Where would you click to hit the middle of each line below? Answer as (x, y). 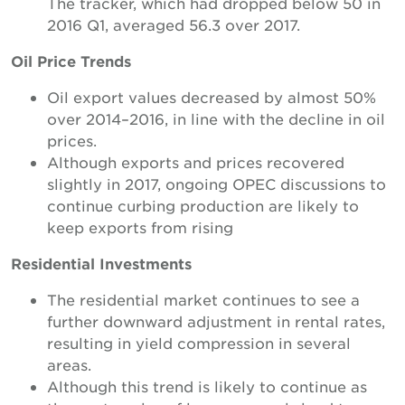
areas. (69, 364)
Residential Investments (101, 263)
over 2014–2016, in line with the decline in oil (216, 118)
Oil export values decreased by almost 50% (212, 97)
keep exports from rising (140, 227)
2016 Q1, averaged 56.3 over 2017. (174, 24)
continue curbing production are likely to (203, 205)
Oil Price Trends (71, 61)
